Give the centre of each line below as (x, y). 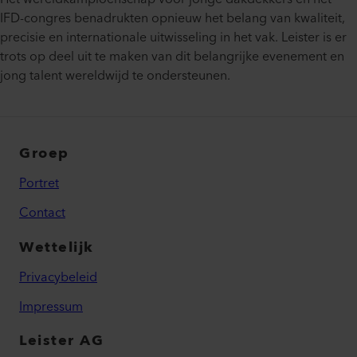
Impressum (51, 307)
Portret (39, 184)
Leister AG (61, 341)
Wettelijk (57, 248)
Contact (42, 213)
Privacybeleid (58, 278)
